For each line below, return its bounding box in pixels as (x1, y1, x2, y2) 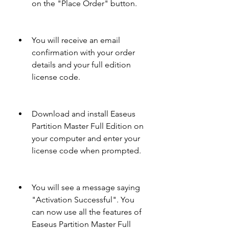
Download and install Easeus (32, 109, 135, 119)
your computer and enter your (32, 133, 140, 143)
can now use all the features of (32, 207, 142, 217)
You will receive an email (32, 35, 120, 45)
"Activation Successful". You (32, 195, 134, 204)
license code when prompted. (32, 146, 141, 155)
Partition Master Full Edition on (32, 121, 144, 131)
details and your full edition (32, 60, 131, 70)
